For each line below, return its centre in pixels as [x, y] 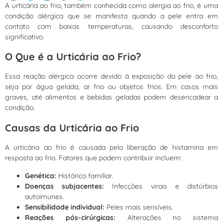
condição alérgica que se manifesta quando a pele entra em [111, 16]
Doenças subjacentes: [65, 186]
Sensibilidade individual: [65, 207]
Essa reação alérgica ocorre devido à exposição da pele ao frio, [111, 76]
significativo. [25, 37]
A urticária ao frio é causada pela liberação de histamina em [111, 148]
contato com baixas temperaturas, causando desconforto [111, 26]
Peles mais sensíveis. [139, 207]
